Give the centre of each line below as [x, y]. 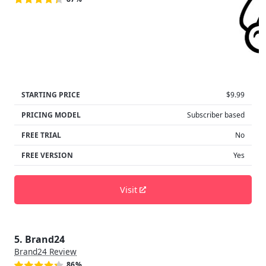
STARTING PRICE [51, 94]
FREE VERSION [47, 155]
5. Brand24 [39, 240]
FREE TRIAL [41, 135]
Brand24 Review [45, 252]
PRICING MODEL [51, 115]
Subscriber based [216, 115]
